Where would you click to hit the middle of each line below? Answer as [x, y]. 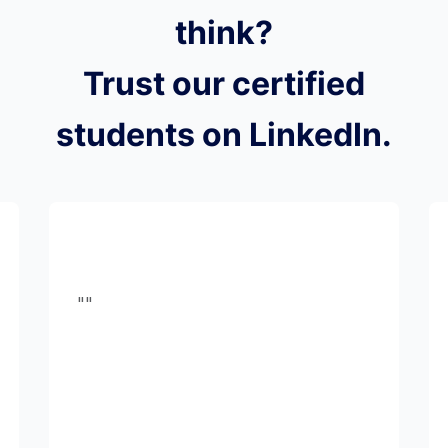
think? [224, 33]
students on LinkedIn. [224, 135]
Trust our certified [224, 84]
